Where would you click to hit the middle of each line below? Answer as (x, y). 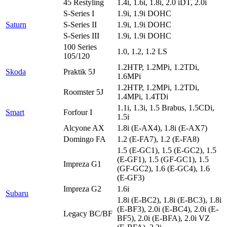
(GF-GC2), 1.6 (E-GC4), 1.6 (163, 168)
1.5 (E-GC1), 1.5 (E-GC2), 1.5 (167, 150)
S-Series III (81, 35)
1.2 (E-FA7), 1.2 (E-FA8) (158, 139)
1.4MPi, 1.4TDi (143, 96)
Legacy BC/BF (88, 213)
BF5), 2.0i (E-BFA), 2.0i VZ (163, 218)
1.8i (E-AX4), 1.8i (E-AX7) (162, 128)
